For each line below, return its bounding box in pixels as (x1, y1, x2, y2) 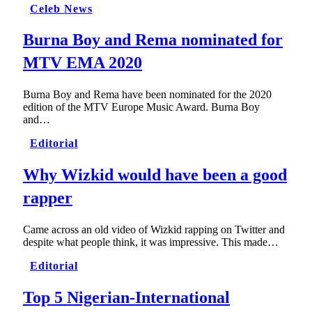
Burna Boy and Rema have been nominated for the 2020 (23, 88, 272, 101)
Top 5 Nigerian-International (23, 288, 230, 307)
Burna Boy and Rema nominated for (23, 31, 283, 49)
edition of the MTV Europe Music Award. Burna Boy (23, 101, 260, 114)
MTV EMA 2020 (23, 54, 142, 72)
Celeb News (30, 2, 93, 15)
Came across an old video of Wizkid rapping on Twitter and (23, 224, 285, 236)
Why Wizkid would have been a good (23, 166, 287, 185)
